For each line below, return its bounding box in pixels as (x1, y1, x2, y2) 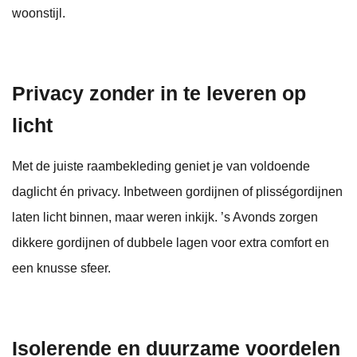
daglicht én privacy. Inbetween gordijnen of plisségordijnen (12, 185, 343, 199)
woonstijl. (12, 6, 65, 21)
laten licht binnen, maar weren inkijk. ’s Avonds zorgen (12, 210, 318, 225)
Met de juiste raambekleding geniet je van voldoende (12, 159, 310, 174)
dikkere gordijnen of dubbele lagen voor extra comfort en (12, 236, 329, 250)
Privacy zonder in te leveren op (12, 82, 306, 105)
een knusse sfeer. (12, 261, 111, 276)
